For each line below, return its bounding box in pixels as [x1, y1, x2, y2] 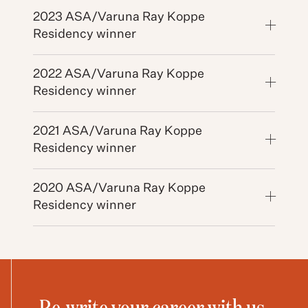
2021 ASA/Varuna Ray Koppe [33, 124, 202, 137]
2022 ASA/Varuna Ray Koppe [33, 67, 204, 80]
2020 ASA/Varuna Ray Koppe [33, 181, 206, 195]
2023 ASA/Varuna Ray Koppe [33, 10, 205, 23]
